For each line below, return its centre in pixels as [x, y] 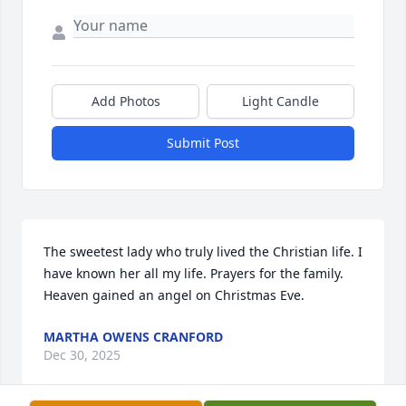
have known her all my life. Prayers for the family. [193, 274]
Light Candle [280, 101]
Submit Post [203, 143]
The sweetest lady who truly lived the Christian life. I [203, 252]
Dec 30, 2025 [82, 355]
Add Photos [126, 101]
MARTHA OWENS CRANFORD [133, 337]
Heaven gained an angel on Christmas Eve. [174, 295]
